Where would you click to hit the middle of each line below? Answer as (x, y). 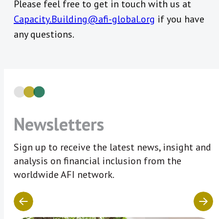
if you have (180, 19)
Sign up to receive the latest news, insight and (112, 147)
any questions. (44, 34)
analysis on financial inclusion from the (98, 161)
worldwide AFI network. (64, 175)
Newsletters (59, 124)
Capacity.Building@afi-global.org (84, 19)
